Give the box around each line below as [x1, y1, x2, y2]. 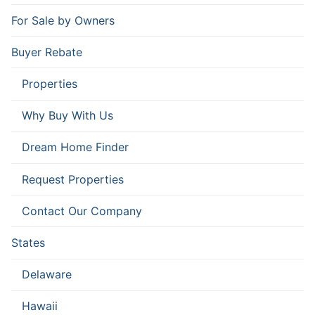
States [11, 235, 45, 250]
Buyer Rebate [11, 44, 82, 59]
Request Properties [22, 172, 124, 186]
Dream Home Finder [22, 140, 129, 155]
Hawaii [22, 299, 58, 314]
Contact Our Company [22, 203, 142, 218]
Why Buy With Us [22, 108, 113, 123]
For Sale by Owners [11, 13, 115, 27]
